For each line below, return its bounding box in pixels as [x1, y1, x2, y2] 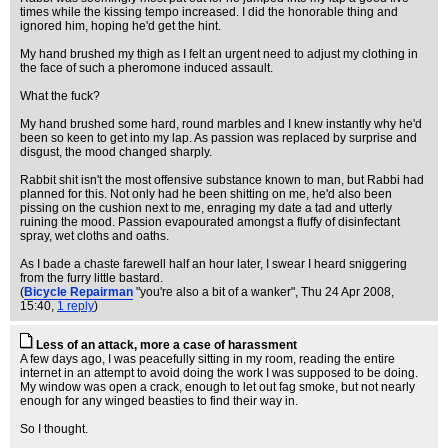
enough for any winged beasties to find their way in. [20, 394, 298, 408]
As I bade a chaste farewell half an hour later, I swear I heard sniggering [20, 257, 407, 271]
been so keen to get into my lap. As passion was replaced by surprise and [20, 131, 417, 145]
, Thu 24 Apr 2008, [295, 285, 394, 299]
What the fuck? [20, 89, 100, 103]
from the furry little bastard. [20, 271, 163, 285]
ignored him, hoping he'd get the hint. [20, 19, 221, 33]
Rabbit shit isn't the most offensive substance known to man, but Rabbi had [20, 173, 424, 187]
